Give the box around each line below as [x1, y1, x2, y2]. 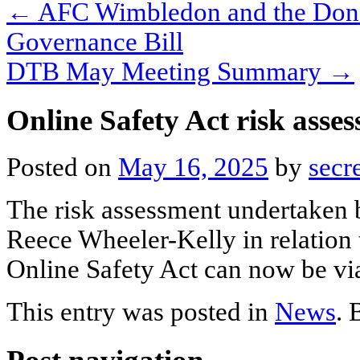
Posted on [6, 153, 118, 182]
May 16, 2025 [118, 153, 268, 182]
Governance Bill [6, 27, 183, 56]
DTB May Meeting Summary [6, 56, 328, 86]
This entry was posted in [6, 297, 275, 327]
